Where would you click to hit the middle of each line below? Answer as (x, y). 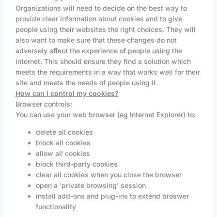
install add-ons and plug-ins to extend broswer (112, 196)
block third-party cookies (77, 164)
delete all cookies (64, 132)
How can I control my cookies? (67, 93)
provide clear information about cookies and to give (99, 19)
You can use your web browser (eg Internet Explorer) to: (105, 115)
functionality (56, 207)
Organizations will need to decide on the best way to (101, 8)
